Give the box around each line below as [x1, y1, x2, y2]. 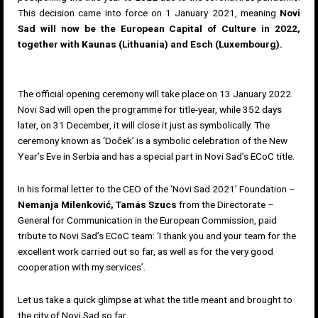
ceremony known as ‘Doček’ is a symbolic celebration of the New [18, 134, 287, 146]
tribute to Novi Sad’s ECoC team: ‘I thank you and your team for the [18, 229, 296, 241]
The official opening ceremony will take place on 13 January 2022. [18, 87, 293, 99]
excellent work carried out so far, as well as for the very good [18, 245, 273, 257]
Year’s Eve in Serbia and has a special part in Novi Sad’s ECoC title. [18, 150, 295, 162]
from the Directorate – [177, 198, 274, 210]
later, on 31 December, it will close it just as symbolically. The [18, 119, 270, 131]
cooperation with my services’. [18, 261, 146, 273]
